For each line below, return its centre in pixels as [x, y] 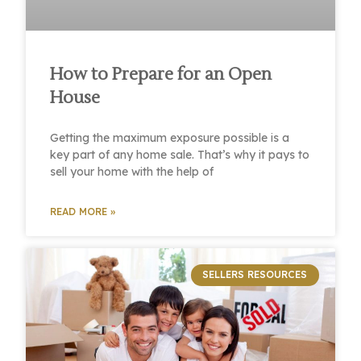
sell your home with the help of [132, 172]
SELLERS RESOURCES [255, 275]
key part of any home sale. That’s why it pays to [180, 155]
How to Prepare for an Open [161, 75]
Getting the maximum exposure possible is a [170, 138]
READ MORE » [83, 212]
